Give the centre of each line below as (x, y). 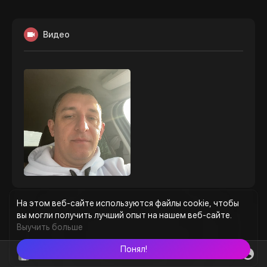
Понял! (133, 249)
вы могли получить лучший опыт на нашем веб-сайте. (124, 215)
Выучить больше (50, 227)
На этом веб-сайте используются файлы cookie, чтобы (128, 203)
